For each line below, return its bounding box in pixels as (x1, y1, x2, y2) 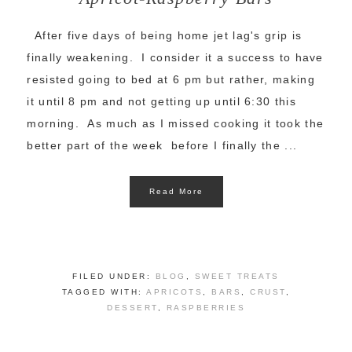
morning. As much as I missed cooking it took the (27, 117, 324, 130)
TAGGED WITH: (61, 288, 147, 297)
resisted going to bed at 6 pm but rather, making (27, 73, 315, 86)
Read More (148, 187, 203, 196)
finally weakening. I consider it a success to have (27, 51, 324, 64)
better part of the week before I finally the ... (27, 139, 298, 152)
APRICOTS (146, 288, 203, 297)
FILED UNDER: (72, 272, 156, 281)
